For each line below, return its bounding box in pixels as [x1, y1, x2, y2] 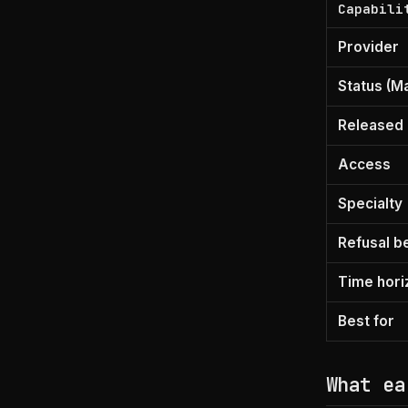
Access [338, 156, 392, 174]
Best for [338, 312, 395, 331]
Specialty [338, 195, 403, 213]
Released [338, 117, 404, 135]
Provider [338, 38, 400, 56]
